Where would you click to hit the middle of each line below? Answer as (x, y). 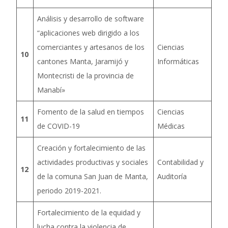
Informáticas (178, 61)
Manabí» (51, 90)
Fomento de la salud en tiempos (91, 112)
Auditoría (172, 176)
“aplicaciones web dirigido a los (88, 33)
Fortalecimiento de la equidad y (89, 212)
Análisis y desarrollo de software (91, 19)
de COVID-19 (59, 126)
